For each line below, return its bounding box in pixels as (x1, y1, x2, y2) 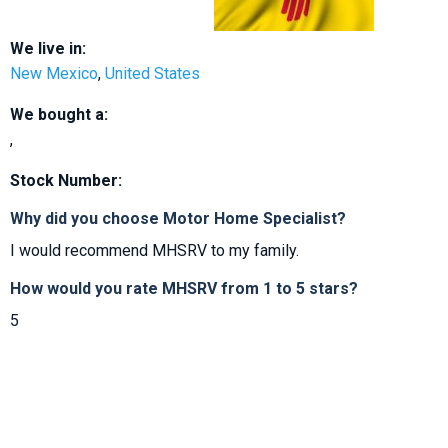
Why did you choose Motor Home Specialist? (10, 209, 346, 229)
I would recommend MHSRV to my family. (10, 241, 299, 261)
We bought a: (10, 105, 108, 125)
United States (105, 64, 200, 84)
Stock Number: (10, 171, 122, 191)
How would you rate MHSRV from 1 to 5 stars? (10, 279, 358, 299)
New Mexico (10, 64, 98, 84)
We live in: (10, 39, 86, 59)
